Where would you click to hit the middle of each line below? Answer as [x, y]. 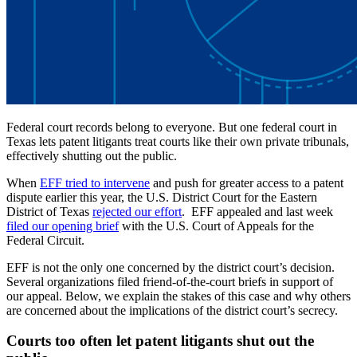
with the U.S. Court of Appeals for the [216, 226]
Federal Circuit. [45, 240]
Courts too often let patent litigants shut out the [160, 341]
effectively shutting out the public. [92, 155]
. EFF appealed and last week [257, 211]
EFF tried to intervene [95, 182]
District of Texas [49, 211]
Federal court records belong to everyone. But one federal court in [172, 127]
